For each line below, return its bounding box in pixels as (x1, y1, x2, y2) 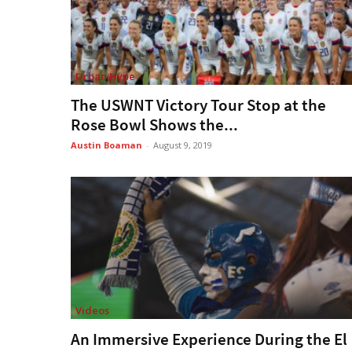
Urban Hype (75, 68, 135, 83)
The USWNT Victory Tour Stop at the (71, 93, 326, 115)
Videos (75, 303, 109, 318)
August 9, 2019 (153, 138, 212, 151)
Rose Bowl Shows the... (71, 113, 238, 135)
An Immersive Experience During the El (71, 328, 347, 350)
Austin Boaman (71, 138, 142, 151)
